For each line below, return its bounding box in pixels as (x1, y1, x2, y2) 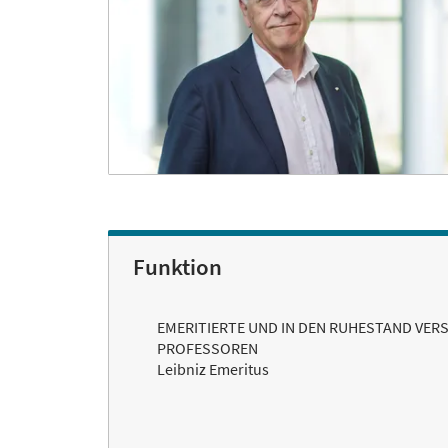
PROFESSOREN (157, 338, 258, 359)
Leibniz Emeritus (157, 359, 269, 380)
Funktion (133, 253, 222, 282)
